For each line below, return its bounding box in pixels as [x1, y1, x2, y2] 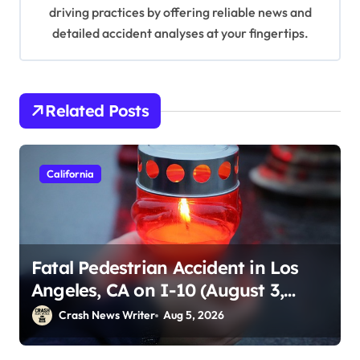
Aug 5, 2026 [163, 308, 225, 323]
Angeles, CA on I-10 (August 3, [31, 279, 284, 302]
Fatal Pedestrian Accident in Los [31, 256, 299, 280]
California [47, 167, 94, 181]
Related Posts [45, 100, 149, 121]
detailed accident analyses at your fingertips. [51, 25, 309, 42]
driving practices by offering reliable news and [48, 4, 312, 21]
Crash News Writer [59, 308, 155, 323]
